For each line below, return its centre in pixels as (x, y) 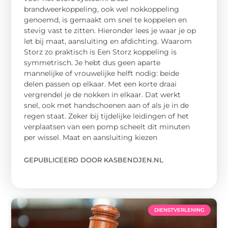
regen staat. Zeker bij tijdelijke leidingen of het (107, 116)
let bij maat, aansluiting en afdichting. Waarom (108, 41)
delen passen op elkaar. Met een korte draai (101, 84)
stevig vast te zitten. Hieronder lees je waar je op (110, 31)
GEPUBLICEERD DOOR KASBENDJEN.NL (94, 160)
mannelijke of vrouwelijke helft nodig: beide (102, 74)
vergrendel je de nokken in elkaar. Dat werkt (103, 95)
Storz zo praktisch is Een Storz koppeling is (101, 52)
